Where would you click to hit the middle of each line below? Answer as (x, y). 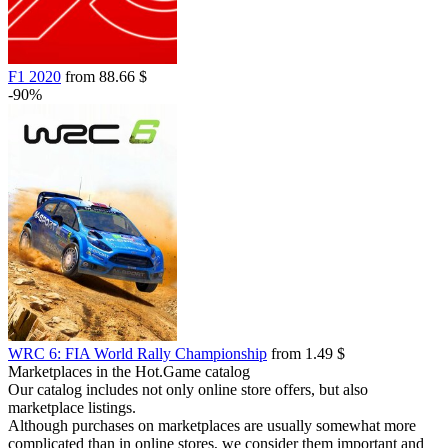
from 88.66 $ (104, 76)
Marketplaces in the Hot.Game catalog (129, 371)
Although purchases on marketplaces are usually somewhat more (212, 425)
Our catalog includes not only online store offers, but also (188, 389)
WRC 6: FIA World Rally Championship (137, 353)
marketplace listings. (72, 407)
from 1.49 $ (306, 353)
